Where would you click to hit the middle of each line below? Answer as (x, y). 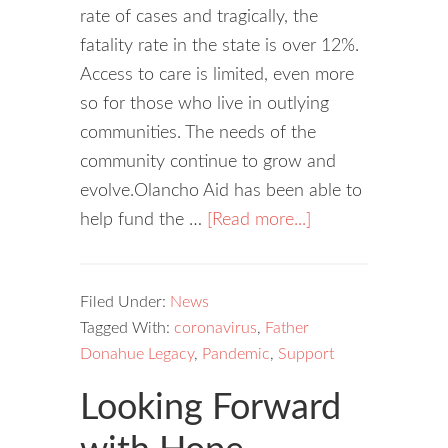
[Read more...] (259, 220)
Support (306, 354)
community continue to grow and (208, 162)
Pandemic (236, 354)
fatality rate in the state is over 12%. (219, 46)
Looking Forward (210, 408)
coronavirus (215, 328)
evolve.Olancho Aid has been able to (221, 191)
